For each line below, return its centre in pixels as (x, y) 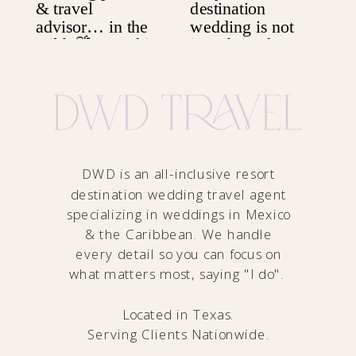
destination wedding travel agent (178, 194)
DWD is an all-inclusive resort (178, 174)
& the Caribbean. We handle (178, 234)
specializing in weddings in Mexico (178, 214)
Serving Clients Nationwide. (178, 334)
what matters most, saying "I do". (178, 274)
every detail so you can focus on (179, 254)
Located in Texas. (178, 314)
